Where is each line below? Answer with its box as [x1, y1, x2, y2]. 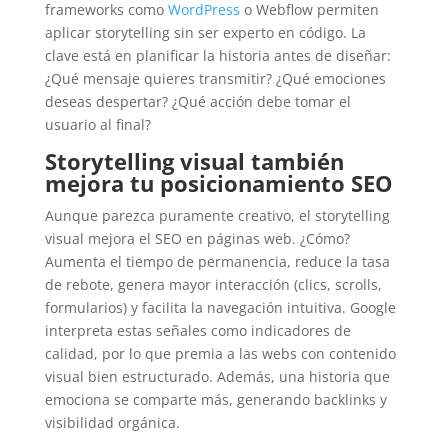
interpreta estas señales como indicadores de [44, 321, 351, 341]
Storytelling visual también [44, 146, 344, 177]
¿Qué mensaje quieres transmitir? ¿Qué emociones [44, 69, 386, 89]
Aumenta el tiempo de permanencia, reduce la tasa [44, 252, 390, 272]
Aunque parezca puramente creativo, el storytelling [44, 206, 390, 226]
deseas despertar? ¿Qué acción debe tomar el [44, 92, 351, 112]
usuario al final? [44, 115, 151, 135]
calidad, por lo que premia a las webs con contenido [44, 344, 396, 364]
